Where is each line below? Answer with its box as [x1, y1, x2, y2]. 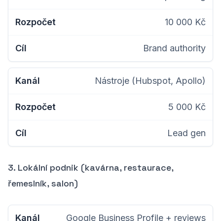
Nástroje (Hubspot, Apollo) [95, 75, 206, 86]
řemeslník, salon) [8, 178, 78, 189]
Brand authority [143, 43, 206, 53]
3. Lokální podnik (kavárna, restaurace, [8, 162, 173, 173]
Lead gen [167, 128, 206, 138]
